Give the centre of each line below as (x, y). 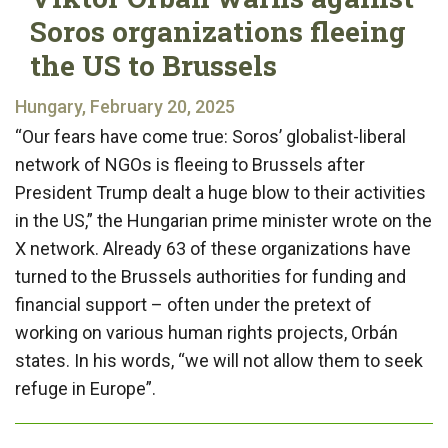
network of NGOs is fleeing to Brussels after (190, 164)
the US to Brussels (153, 65)
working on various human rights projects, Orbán (206, 332)
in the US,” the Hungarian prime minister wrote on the (223, 220)
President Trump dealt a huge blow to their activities (220, 192)
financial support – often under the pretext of (193, 304)
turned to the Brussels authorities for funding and (210, 276)
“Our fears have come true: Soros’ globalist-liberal (210, 136)
